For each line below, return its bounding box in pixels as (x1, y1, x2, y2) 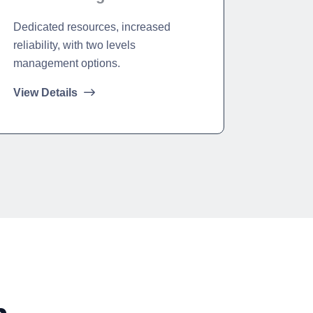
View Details (13, 87, 80, 99)
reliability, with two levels (13, 39, 136, 51)
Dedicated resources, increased (13, 21, 170, 33)
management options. (13, 57, 120, 69)
